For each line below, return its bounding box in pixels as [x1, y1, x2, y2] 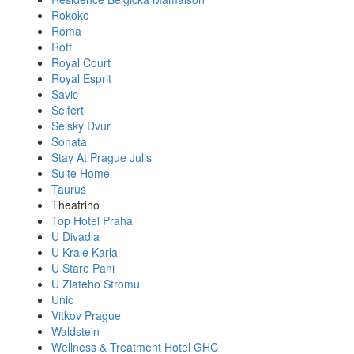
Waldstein [51, 323, 100, 339]
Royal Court [51, 55, 111, 70]
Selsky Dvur [51, 118, 111, 134]
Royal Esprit [51, 70, 111, 86]
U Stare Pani [51, 260, 115, 276]
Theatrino [51, 197, 100, 213]
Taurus [51, 181, 86, 197]
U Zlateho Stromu [51, 276, 140, 292]
